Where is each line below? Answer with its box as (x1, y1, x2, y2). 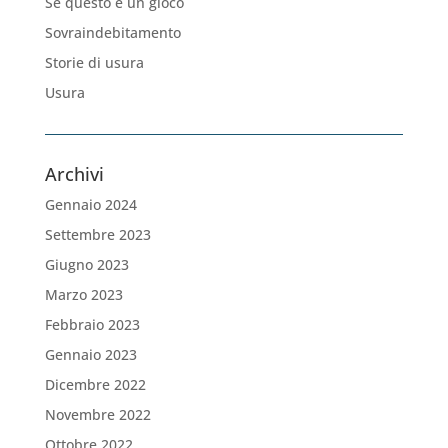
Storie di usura (44, 53, 144, 73)
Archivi (44, 162, 104, 187)
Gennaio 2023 (44, 345, 137, 365)
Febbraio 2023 (44, 315, 140, 335)
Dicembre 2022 (44, 375, 146, 395)
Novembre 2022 (44, 405, 151, 425)
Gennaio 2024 (44, 195, 137, 215)
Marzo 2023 (44, 285, 123, 305)
